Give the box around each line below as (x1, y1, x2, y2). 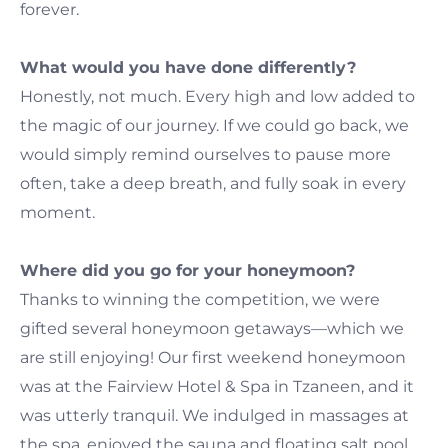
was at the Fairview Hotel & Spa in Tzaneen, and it (20, 376, 414, 396)
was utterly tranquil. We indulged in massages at (20, 405, 409, 425)
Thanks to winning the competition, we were (20, 289, 380, 309)
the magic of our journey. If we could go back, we (20, 115, 409, 135)
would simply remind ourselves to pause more (20, 144, 391, 164)
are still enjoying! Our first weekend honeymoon (20, 347, 406, 367)
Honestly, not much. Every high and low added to (20, 86, 415, 106)
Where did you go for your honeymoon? (20, 260, 355, 280)
